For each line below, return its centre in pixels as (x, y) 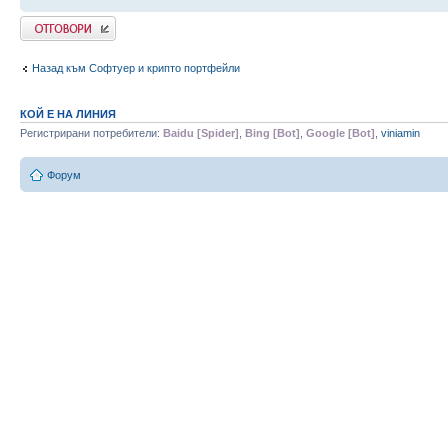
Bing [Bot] (272, 133)
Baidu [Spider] (201, 133)
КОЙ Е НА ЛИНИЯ (68, 114)
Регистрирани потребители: (91, 133)
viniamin (400, 133)
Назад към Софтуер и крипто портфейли (136, 67)
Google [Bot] (340, 133)
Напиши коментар (66, 22)
